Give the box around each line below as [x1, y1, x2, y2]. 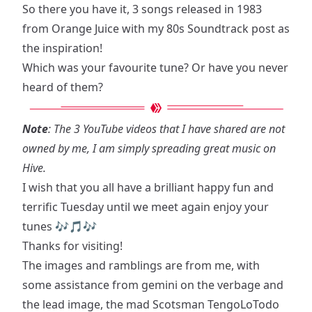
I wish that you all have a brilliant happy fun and [22, 180, 274, 195]
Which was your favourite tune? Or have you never [22, 60, 288, 75]
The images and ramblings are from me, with [22, 258, 260, 273]
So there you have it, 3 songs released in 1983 [22, 1, 262, 17]
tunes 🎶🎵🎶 [22, 219, 97, 234]
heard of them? [22, 79, 103, 95]
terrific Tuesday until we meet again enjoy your [22, 199, 269, 214]
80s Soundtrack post [166, 21, 275, 36]
